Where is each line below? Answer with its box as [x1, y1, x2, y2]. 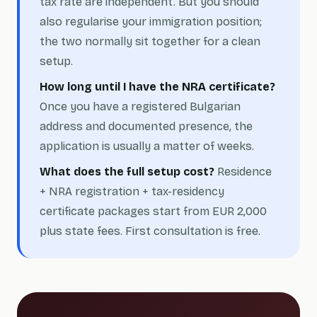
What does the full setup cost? [40, 165, 214, 178]
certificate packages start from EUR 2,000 [40, 204, 267, 218]
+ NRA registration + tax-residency [40, 185, 224, 198]
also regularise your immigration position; [40, 15, 262, 28]
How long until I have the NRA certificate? [40, 80, 275, 93]
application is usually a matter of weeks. [40, 139, 254, 153]
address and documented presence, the [40, 120, 253, 133]
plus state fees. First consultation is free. [40, 224, 260, 238]
